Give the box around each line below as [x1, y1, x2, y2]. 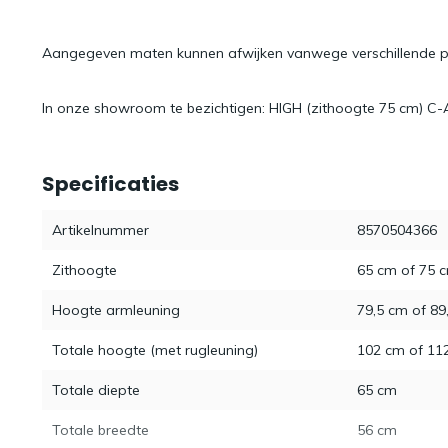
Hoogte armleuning [52, 300, 180, 319]
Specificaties [42, 169, 179, 198]
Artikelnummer [52, 220, 149, 239]
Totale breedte [52, 420, 149, 439]
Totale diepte [52, 380, 140, 399]
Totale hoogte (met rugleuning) [52, 340, 258, 359]
